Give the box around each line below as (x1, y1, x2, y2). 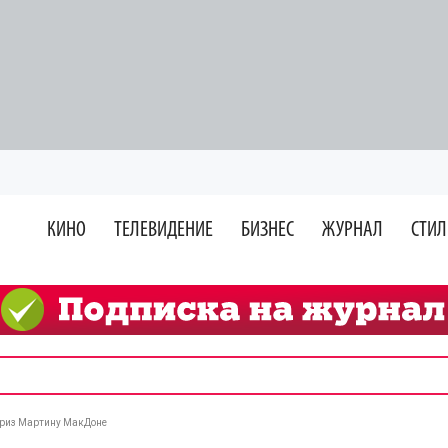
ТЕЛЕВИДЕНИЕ (114, 219, 213, 242)
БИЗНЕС (241, 219, 294, 242)
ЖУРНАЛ (322, 219, 383, 242)
